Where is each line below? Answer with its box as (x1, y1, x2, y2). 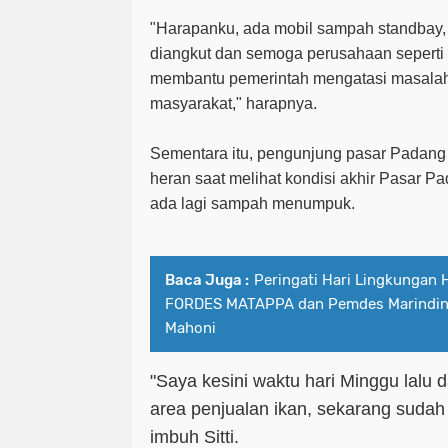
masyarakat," (150, 94, 246, 112)
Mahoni (165, 318, 216, 337)
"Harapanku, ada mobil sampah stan (150, 19, 408, 37)
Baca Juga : (165, 270, 249, 289)
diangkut (150, 44, 211, 62)
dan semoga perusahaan (215, 44, 396, 62)
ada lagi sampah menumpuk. (150, 194, 355, 212)
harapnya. (246, 94, 317, 112)
